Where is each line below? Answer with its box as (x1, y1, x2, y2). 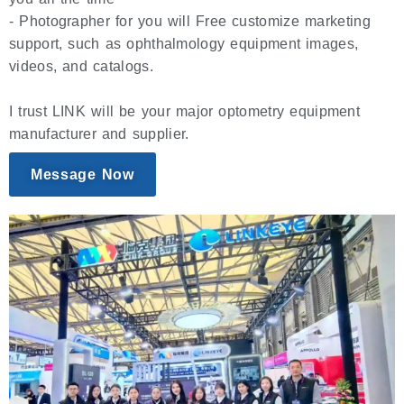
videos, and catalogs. (9, 58, 153, 74)
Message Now (31, 166, 134, 182)
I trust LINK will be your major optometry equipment (9, 103, 361, 119)
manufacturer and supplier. (9, 125, 189, 142)
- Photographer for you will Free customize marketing (9, 13, 371, 29)
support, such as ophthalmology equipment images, (9, 35, 359, 51)
